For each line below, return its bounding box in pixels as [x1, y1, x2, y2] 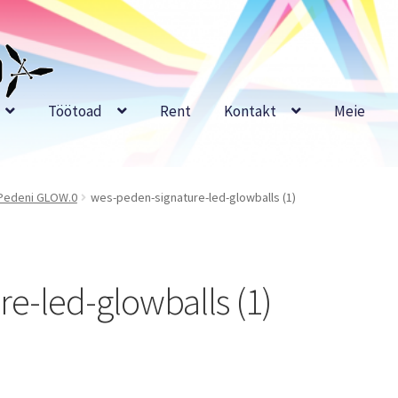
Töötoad [47, 101, 102, 122]
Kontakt [223, 101, 276, 122]
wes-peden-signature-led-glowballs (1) [90, 188, 296, 205]
